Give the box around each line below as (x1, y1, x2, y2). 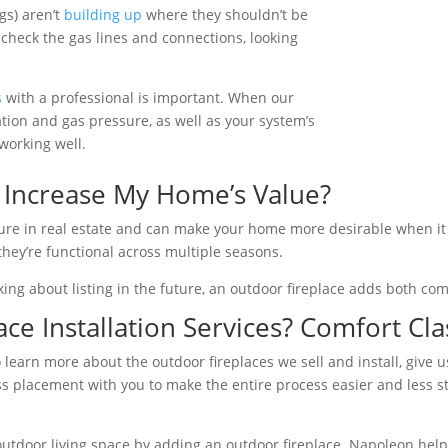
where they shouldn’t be (142, 4, 309, 24)
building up (64, 4, 143, 24)
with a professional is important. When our (2, 87, 295, 107)
